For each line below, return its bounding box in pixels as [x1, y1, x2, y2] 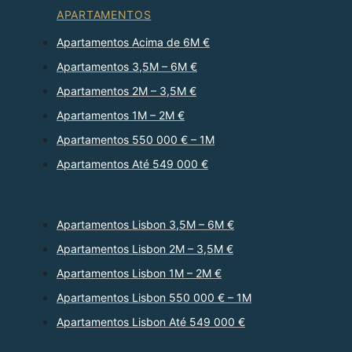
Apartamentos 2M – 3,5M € [57, 84, 196, 98]
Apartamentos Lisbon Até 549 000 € [57, 315, 245, 329]
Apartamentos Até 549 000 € [57, 157, 208, 171]
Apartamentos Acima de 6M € [57, 35, 210, 49]
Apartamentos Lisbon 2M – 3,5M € [57, 242, 233, 256]
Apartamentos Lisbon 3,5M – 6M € [57, 218, 234, 232]
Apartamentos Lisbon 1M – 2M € [57, 266, 222, 280]
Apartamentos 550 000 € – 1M [57, 133, 214, 147]
